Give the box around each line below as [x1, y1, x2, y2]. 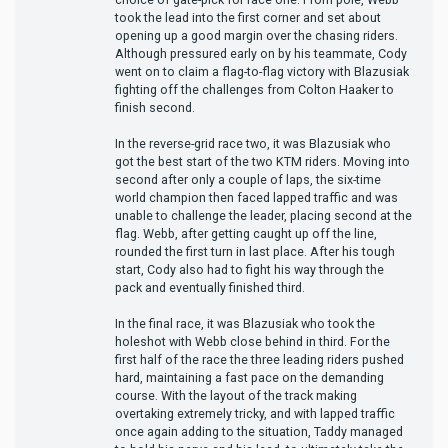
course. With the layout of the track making [115, 387, 357, 403]
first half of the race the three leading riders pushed [115, 351, 404, 367]
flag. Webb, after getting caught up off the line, [115, 225, 377, 241]
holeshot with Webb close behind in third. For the [115, 333, 390, 349]
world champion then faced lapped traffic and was [115, 189, 398, 205]
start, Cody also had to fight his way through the [115, 261, 384, 277]
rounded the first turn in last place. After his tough [115, 243, 395, 259]
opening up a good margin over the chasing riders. [115, 27, 398, 43]
